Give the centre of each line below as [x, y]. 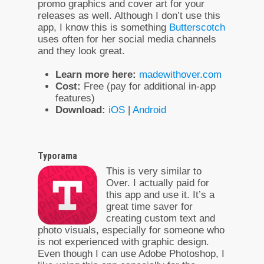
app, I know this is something [103, 27]
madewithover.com [180, 74]
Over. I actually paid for [158, 183]
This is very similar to [154, 171]
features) [75, 98]
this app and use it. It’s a [160, 194]
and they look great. [81, 51]
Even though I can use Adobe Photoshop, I [131, 253]
